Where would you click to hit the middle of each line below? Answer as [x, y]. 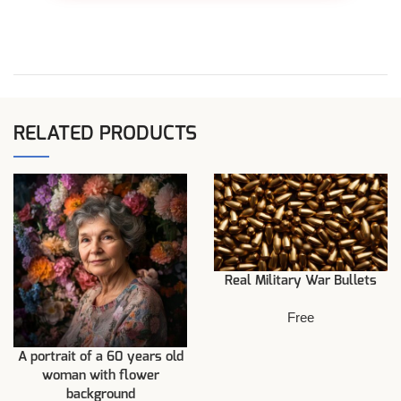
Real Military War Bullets [301, 280]
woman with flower [100, 375]
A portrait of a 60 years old [100, 357]
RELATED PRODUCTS [105, 133]
